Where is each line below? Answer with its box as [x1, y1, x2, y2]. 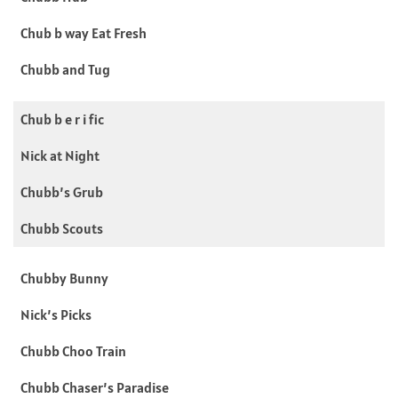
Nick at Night [20, 146, 99, 164]
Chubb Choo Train [20, 341, 126, 360]
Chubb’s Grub [20, 182, 103, 201]
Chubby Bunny [20, 268, 108, 287]
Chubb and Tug [20, 60, 110, 78]
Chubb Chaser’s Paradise [20, 378, 169, 396]
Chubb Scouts [20, 219, 103, 237]
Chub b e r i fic [20, 109, 104, 128]
